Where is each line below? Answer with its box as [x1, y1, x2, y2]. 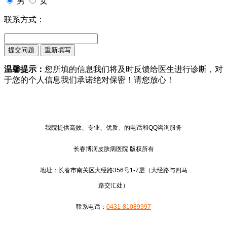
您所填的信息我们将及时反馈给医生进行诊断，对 [45, 64, 223, 73]
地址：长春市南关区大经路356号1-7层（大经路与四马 [40, 166, 187, 174]
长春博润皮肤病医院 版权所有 [73, 145, 154, 153]
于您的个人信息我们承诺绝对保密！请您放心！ [4, 75, 174, 84]
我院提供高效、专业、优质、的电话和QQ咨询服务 [45, 124, 182, 131]
